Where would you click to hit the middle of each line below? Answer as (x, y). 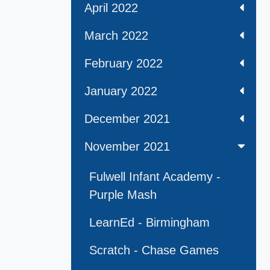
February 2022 (124, 64)
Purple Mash (123, 195)
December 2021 (127, 119)
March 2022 (116, 36)
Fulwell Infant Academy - (155, 177)
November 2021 (127, 147)
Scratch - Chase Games (154, 250)
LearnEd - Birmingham (149, 223)
